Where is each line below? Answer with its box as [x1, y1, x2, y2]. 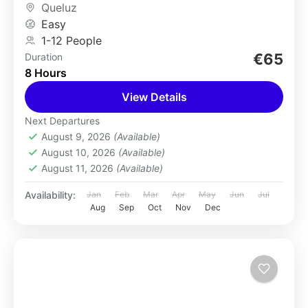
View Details [121, 90, 187, 104]
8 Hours [25, 66, 67, 80]
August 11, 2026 [41, 162, 116, 174]
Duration [25, 51, 63, 63]
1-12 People [41, 34, 102, 47]
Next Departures [25, 115, 100, 126]
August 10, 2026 [41, 146, 118, 158]
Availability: [25, 189, 76, 201]
